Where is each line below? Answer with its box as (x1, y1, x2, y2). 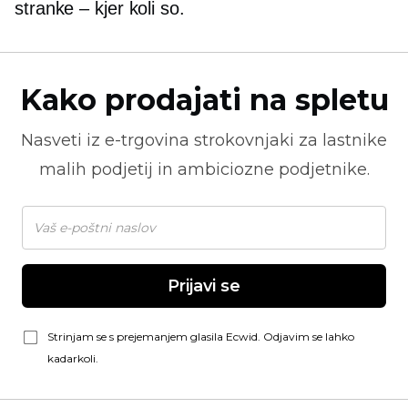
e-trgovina (105, 130, 189, 150)
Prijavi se (168, 276, 240, 296)
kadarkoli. (47, 352, 98, 365)
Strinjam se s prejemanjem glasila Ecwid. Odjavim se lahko (47, 330, 354, 343)
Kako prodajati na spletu (19, 82, 389, 117)
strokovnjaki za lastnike (189, 130, 387, 150)
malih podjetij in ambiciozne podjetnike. (38, 159, 370, 179)
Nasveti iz (21, 130, 105, 150)
